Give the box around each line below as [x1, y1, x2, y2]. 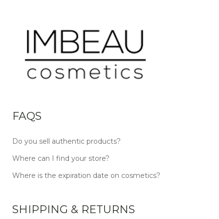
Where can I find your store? [12, 153, 109, 163]
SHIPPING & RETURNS [12, 202, 135, 216]
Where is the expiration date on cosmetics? [12, 171, 160, 180]
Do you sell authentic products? [12, 136, 121, 146]
